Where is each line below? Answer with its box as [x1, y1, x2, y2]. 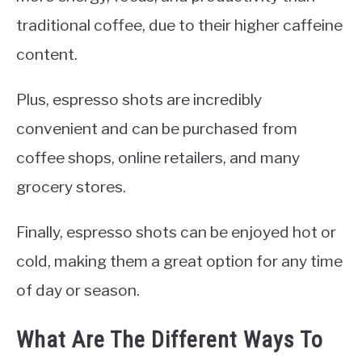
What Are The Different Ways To [16, 326, 323, 354]
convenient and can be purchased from [16, 119, 297, 139]
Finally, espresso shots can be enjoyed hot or [16, 222, 336, 242]
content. [16, 44, 78, 65]
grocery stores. [16, 177, 126, 197]
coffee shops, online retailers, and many [16, 148, 300, 168]
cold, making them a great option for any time [16, 251, 343, 271]
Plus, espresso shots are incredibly [16, 90, 262, 110]
